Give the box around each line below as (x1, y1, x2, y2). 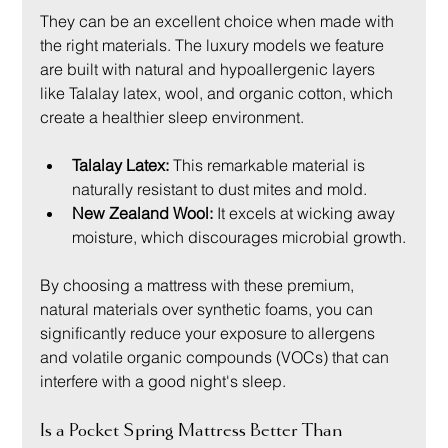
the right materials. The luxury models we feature (40, 35, 389, 56)
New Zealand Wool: (72, 203, 214, 224)
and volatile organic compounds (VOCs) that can (40, 347, 394, 368)
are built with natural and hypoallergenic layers (40, 59, 380, 80)
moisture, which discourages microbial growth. (72, 227, 407, 248)
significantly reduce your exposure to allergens (40, 323, 380, 344)
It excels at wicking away (213, 203, 400, 224)
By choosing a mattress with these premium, (40, 275, 359, 296)
